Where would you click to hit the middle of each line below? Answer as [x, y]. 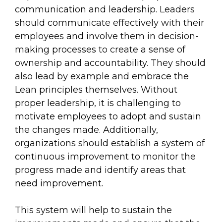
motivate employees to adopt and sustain [108, 117]
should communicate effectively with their [110, 23]
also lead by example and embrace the [102, 77]
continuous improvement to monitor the [105, 157]
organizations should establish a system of [110, 143]
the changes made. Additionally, [86, 130]
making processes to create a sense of [100, 50]
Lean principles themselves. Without [96, 90]
